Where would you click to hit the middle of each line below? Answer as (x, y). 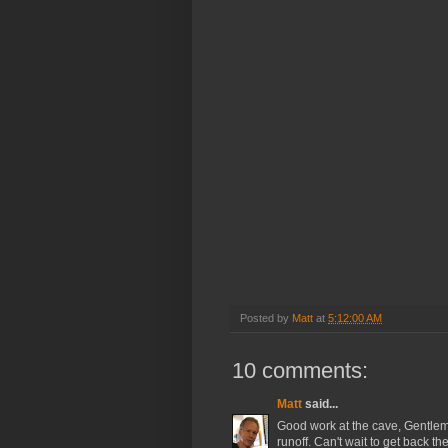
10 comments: (300, 371)
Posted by (266, 318)
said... (320, 404)
